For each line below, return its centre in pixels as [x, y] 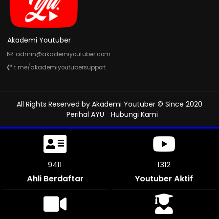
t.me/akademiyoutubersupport [60, 67]
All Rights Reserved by [54, 104]
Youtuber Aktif [164, 178]
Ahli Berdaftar [55, 178]
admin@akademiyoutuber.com [63, 54]
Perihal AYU [85, 114]
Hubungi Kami [134, 114]
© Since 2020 [179, 104]
